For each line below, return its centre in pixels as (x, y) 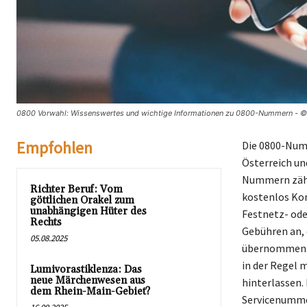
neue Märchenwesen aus (88, 280)
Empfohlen (54, 147)
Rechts (46, 222)
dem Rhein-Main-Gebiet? (90, 291)
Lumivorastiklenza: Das (86, 269)
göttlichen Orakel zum (82, 200)
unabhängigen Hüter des (88, 211)
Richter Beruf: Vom (76, 189)
